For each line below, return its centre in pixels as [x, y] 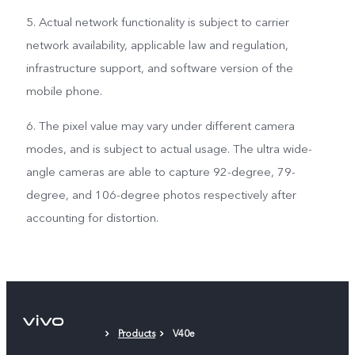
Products [137, 333]
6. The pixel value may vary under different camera [160, 126]
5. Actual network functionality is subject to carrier [157, 23]
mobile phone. [64, 92]
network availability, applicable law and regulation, [157, 46]
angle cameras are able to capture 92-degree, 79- [160, 172]
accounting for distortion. [92, 218]
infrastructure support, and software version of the [159, 69]
